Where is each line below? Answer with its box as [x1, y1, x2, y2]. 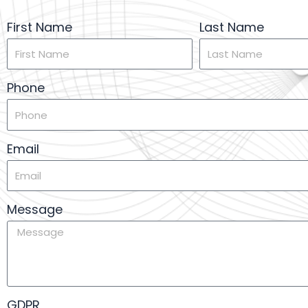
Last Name [199, 18, 264, 36]
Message [7, 201, 63, 219]
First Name [7, 18, 72, 36]
